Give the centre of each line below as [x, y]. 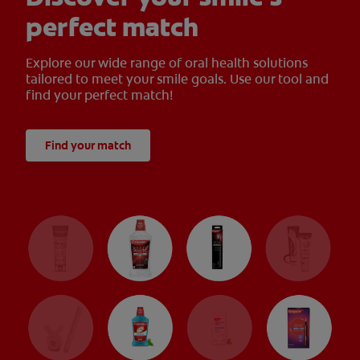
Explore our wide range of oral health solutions [167, 63]
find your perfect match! [99, 96]
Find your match [88, 146]
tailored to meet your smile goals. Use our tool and [177, 80]
